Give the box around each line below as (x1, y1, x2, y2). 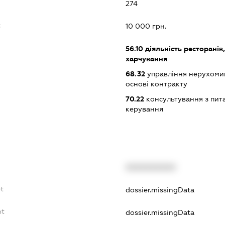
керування (125, 105, 163, 114)
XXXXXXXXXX (125, 163, 176, 171)
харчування (125, 55, 167, 63)
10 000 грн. (125, 22, 166, 31)
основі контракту (125, 80, 187, 88)
